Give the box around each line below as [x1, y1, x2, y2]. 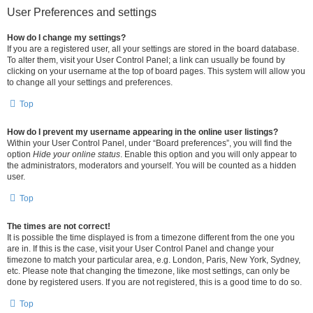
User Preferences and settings [7, 6, 156, 18]
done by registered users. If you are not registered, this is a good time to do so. [7, 277, 302, 287]
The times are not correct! [7, 221, 110, 231]
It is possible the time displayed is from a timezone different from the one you [7, 233, 295, 242]
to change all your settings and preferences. [7, 78, 173, 87]
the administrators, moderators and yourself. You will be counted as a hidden [7, 161, 296, 170]
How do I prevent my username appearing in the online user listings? [7, 127, 278, 137]
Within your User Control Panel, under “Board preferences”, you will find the [7, 138, 292, 148]
